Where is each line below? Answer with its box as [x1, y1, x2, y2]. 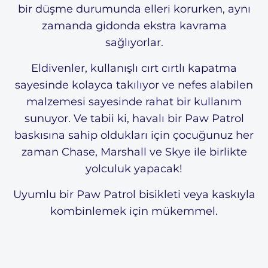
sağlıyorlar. [105, 35, 163, 49]
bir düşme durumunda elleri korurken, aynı [17, 2, 251, 16]
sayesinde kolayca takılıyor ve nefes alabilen [15, 78, 253, 92]
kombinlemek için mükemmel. [50, 204, 218, 218]
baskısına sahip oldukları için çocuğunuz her [14, 128, 254, 142]
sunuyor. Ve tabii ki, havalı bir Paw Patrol [24, 111, 244, 125]
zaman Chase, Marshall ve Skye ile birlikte [21, 145, 247, 159]
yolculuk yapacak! [86, 162, 182, 175]
